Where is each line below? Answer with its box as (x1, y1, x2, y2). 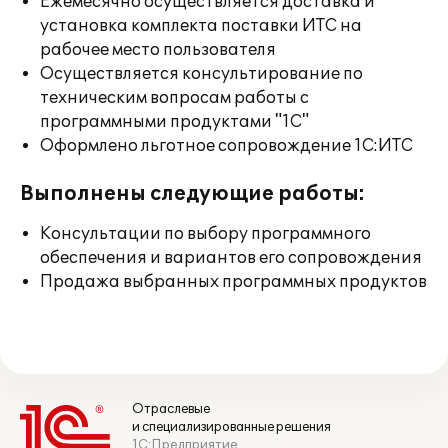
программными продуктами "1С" (40, 112, 309, 132)
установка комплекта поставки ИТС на (40, 16, 362, 36)
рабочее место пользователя (40, 40, 276, 60)
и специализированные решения (132, 419, 331, 435)
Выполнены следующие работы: (20, 182, 365, 206)
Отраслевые (132, 401, 210, 417)
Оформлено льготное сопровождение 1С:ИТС (40, 136, 413, 156)
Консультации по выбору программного (40, 224, 371, 244)
